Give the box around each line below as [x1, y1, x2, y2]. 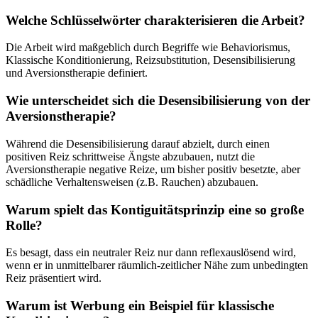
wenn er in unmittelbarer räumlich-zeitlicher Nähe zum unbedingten [6, 259, 308, 272]
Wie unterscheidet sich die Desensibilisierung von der [6, 93, 310, 109]
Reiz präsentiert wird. [6, 272, 102, 285]
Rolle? [6, 217, 43, 233]
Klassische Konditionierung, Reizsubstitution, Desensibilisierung [6, 54, 295, 67]
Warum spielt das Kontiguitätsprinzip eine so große [6, 202, 304, 217]
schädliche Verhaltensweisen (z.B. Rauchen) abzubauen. [6, 175, 258, 188]
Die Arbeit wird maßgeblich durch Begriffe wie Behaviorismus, [6, 41, 290, 54]
